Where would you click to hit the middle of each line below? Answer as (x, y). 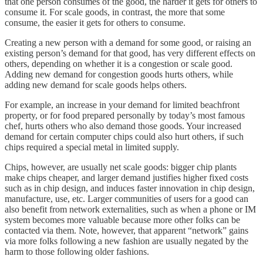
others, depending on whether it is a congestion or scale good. (119, 63)
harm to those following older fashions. (77, 251)
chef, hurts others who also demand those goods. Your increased (123, 126)
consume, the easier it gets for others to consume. (95, 22)
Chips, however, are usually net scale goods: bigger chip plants (121, 167)
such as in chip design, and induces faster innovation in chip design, (130, 188)
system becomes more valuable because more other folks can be (122, 220)
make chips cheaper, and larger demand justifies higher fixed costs (127, 177)
